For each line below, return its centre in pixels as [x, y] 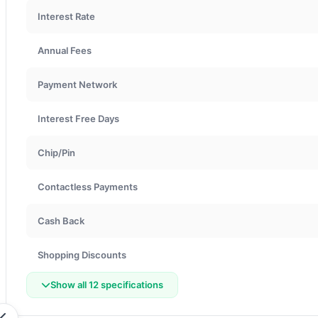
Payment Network [77, 84]
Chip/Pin [56, 152]
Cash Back [61, 220]
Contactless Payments [88, 186]
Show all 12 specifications [107, 284]
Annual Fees [65, 50]
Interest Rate [66, 16]
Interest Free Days [78, 118]
